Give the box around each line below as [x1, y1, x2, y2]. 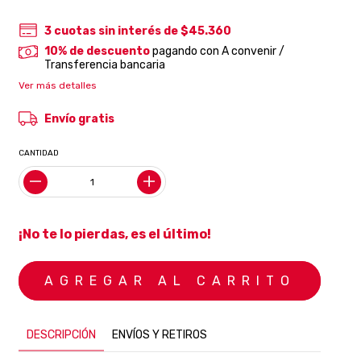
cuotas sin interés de [53, 24, 180, 38]
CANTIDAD [19, 148, 60, 158]
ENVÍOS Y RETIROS [112, 328, 208, 342]
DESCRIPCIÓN [27, 328, 97, 342]
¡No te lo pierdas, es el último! [19, 226, 212, 242]
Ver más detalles [19, 80, 98, 91]
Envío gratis [44, 112, 114, 126]
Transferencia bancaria [44, 58, 165, 72]
